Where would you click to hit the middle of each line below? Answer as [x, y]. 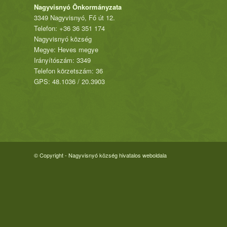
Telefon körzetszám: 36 [68, 71]
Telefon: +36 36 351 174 [69, 28]
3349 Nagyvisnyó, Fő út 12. [74, 18]
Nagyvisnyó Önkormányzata [78, 7]
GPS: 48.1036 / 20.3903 [69, 82]
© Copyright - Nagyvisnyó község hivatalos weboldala [100, 155]
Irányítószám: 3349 [62, 60]
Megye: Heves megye [66, 50]
